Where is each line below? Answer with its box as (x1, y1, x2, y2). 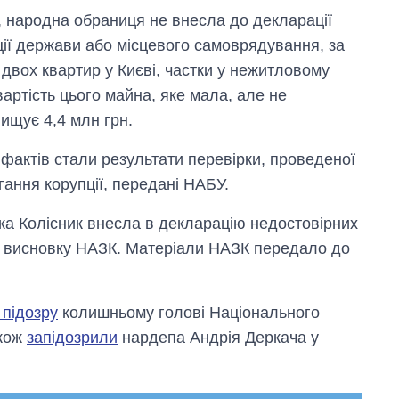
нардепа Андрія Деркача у (118, 329, 319, 347)
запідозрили (27, 329, 118, 347)
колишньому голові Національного (58, 304, 320, 322)
